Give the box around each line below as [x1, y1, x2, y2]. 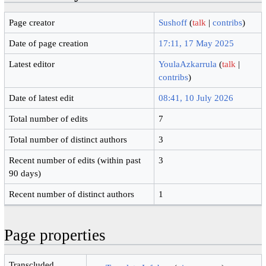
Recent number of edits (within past [9, 154, 141, 165]
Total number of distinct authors [9, 134, 128, 144]
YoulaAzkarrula [159, 58, 217, 69]
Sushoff [159, 17, 188, 27]
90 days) [9, 167, 42, 178]
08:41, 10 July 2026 [159, 92, 234, 103]
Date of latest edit [9, 92, 74, 103]
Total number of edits [9, 113, 88, 123]
